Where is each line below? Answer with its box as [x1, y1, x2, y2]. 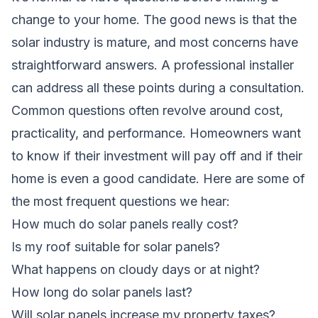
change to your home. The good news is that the [11, 11, 297, 27]
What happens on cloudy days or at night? [11, 261, 260, 277]
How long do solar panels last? [11, 284, 192, 300]
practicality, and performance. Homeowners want [11, 125, 301, 141]
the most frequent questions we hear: [11, 193, 230, 209]
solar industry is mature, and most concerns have [11, 34, 298, 50]
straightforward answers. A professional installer [11, 57, 294, 72]
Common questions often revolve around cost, [11, 102, 283, 118]
